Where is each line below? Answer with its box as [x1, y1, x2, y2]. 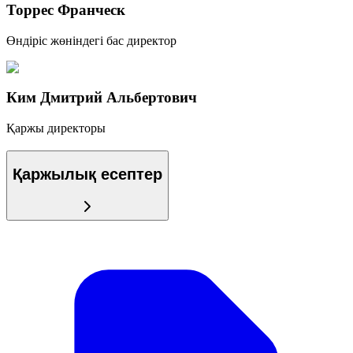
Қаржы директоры [6, 121, 106, 136]
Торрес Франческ [6, 2, 125, 18]
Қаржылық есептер [13, 165, 162, 184]
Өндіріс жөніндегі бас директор [6, 33, 176, 47]
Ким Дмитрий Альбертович [6, 89, 197, 106]
